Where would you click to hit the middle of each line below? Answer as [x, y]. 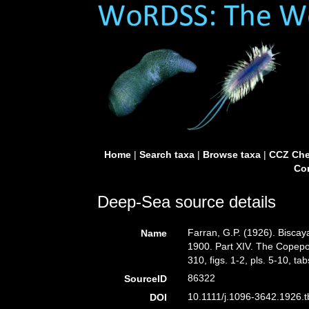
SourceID [146, 279]
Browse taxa [231, 154]
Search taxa [167, 154]
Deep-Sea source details [187, 202]
